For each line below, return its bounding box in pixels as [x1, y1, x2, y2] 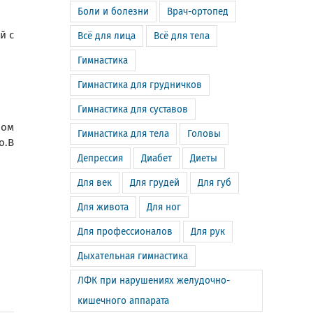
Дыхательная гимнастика [78, 250, 188, 262]
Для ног [147, 201, 181, 213]
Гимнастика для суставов [78, 103, 188, 115]
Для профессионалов [78, 226, 173, 238]
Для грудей [130, 177, 180, 189]
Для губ [198, 177, 231, 189]
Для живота [78, 201, 129, 213]
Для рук [191, 226, 225, 238]
